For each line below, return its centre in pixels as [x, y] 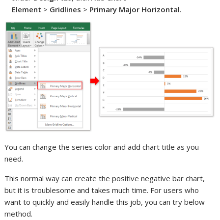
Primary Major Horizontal [135, 9]
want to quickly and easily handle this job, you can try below [105, 202]
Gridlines [66, 9]
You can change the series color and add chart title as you [102, 147]
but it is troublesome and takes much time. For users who [102, 190]
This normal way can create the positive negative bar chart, [105, 178]
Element [27, 9]
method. [19, 213]
